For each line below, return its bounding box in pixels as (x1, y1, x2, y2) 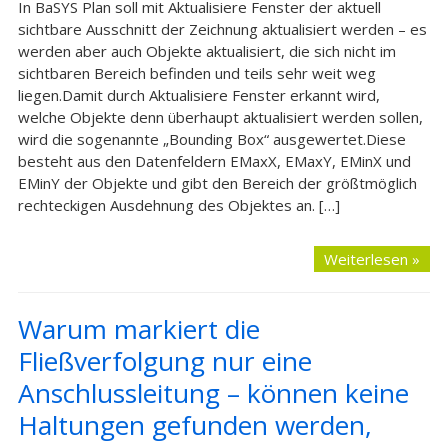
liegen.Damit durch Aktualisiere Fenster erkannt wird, (17, 85, 380, 105)
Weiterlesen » (324, 249, 421, 269)
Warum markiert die (17, 311, 260, 347)
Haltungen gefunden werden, (17, 407, 372, 443)
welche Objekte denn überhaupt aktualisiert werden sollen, (17, 107, 423, 127)
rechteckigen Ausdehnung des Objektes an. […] (17, 195, 340, 215)
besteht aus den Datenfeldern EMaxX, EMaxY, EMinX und (17, 151, 411, 171)
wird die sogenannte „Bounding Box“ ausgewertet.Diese (17, 129, 406, 149)
